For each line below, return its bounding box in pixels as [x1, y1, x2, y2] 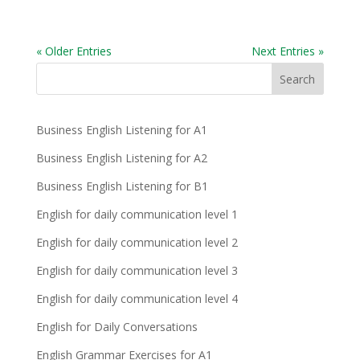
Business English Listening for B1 [35, 178, 208, 194]
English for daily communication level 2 [35, 235, 238, 250]
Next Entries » [252, 43, 325, 59]
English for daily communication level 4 [35, 291, 238, 306]
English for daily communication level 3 [35, 263, 238, 278]
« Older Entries [35, 43, 112, 59]
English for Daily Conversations [35, 319, 198, 334]
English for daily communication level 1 [35, 207, 238, 222]
